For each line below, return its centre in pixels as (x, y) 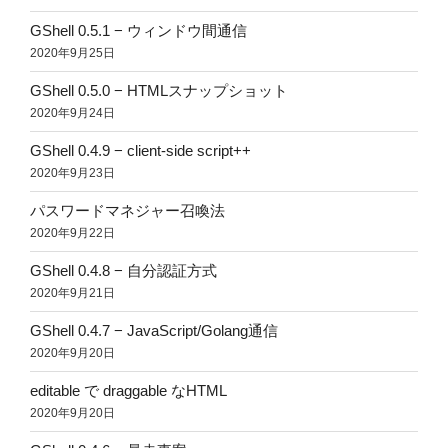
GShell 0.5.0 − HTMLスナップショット (159, 91)
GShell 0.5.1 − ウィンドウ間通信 (138, 31)
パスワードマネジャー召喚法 (127, 211)
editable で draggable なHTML (128, 391)
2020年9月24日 (72, 113)
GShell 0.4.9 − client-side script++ (140, 151)
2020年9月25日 (72, 53)
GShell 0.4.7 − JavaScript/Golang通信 (154, 331)
